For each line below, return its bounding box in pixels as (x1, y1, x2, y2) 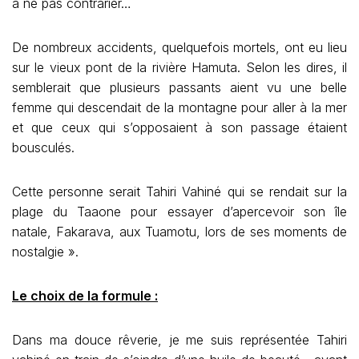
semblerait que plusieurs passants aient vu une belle (12, 79, 347, 95)
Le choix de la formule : (12, 288, 158, 304)
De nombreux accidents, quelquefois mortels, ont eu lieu (12, 39, 347, 55)
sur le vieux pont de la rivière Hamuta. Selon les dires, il (12, 59, 347, 75)
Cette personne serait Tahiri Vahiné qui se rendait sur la (12, 184, 347, 200)
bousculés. (12, 139, 75, 155)
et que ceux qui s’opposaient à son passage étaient (12, 119, 347, 135)
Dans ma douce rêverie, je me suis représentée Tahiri (12, 332, 347, 348)
